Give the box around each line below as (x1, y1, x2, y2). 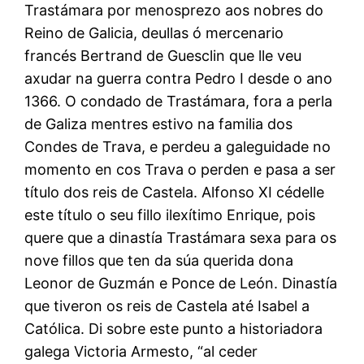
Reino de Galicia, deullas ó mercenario (24, 24, 284, 41)
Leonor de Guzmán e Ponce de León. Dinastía (24, 274, 338, 292)
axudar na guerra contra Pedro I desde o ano (24, 69, 333, 87)
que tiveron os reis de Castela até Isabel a (24, 297, 310, 314)
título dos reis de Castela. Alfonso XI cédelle (24, 183, 325, 201)
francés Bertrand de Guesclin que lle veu (24, 46, 302, 64)
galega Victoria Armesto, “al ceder (24, 342, 258, 360)
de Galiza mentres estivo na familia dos (24, 115, 293, 132)
